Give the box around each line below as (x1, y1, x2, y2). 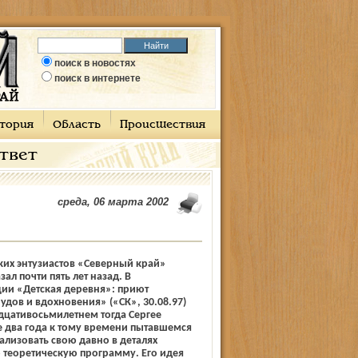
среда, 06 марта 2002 (57, 196, 169, 208)
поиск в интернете (54, 73, 141, 84)
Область (52, 120, 101, 130)
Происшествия (119, 120, 205, 130)
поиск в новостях (54, 58, 136, 69)
